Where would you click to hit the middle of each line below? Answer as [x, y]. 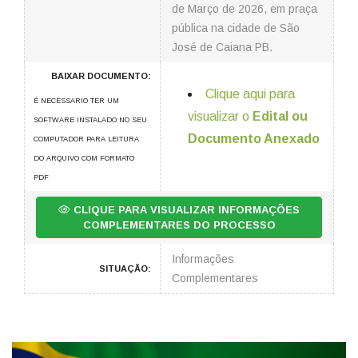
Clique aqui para [250, 94]
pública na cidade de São [236, 28]
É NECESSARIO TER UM [76, 101]
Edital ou [280, 116]
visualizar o [220, 116]
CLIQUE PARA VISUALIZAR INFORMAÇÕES [185, 210]
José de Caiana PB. [222, 47]
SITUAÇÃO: [125, 268]
